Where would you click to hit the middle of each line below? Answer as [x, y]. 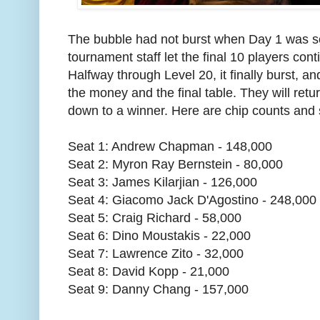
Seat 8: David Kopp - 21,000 [149, 271]
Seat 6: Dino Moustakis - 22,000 [159, 236]
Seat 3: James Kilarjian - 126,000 [162, 182]
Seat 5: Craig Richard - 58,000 [155, 218]
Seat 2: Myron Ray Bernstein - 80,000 [175, 164]
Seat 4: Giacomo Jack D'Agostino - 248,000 [192, 200]
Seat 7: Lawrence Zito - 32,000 [156, 254]
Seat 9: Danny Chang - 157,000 [158, 289]
